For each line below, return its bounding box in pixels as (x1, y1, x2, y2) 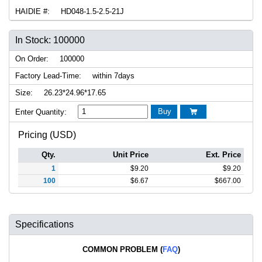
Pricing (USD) (18, 129, 76, 140)
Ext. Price (206, 150, 241, 159)
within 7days (90, 71, 135, 80)
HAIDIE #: (15, 6, 50, 16)
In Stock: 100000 (15, 35, 85, 45)
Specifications (15, 219, 74, 229)
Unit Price (113, 150, 149, 159)
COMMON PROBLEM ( (82, 244, 163, 254)
